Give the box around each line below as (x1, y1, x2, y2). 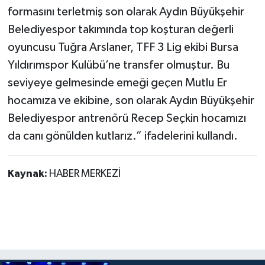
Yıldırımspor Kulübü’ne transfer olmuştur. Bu (7, 59, 230, 72)
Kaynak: (7, 169, 49, 180)
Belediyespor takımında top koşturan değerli (7, 24, 234, 36)
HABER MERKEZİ (49, 169, 121, 180)
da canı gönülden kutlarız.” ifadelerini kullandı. (7, 130, 238, 143)
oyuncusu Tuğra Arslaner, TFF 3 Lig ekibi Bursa (7, 41, 238, 54)
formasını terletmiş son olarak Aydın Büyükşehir (7, 6, 244, 18)
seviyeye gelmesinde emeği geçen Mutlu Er (7, 77, 227, 89)
